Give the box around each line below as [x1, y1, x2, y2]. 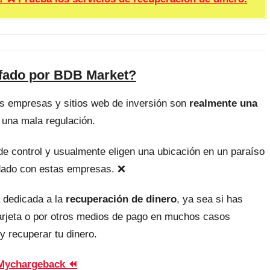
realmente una [189, 98, 257, 110]
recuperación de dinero [66, 193, 177, 205]
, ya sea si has [177, 193, 243, 205]
